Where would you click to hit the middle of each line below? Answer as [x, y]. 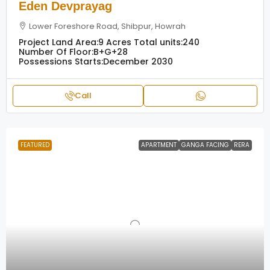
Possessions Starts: [61, 61]
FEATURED [35, 145]
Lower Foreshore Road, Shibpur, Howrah [107, 26]
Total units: [158, 42]
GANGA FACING [205, 145]
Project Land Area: [58, 42]
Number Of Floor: [56, 52]
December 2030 [138, 61]
